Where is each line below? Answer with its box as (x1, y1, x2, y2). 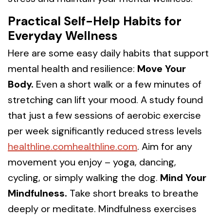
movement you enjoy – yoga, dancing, (8, 156, 176, 168)
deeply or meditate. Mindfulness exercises (8, 202, 197, 215)
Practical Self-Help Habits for (8, 13, 182, 29)
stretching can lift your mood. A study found (8, 93, 203, 106)
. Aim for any (137, 140, 192, 153)
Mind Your (160, 171, 206, 184)
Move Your (137, 62, 186, 75)
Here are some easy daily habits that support (8, 47, 209, 59)
